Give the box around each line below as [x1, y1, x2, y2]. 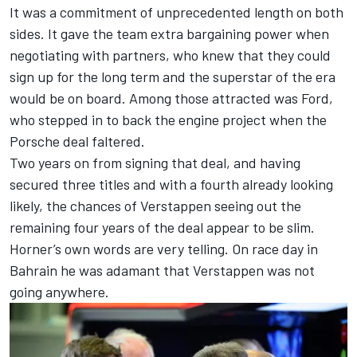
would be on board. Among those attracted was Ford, [10, 89, 333, 108]
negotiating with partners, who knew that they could [10, 46, 331, 65]
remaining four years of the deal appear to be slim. [10, 218, 315, 237]
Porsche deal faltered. [10, 132, 145, 151]
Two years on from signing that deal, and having [10, 154, 300, 172]
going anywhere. [10, 283, 109, 301]
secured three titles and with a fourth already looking [10, 175, 333, 194]
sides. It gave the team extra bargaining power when [10, 25, 329, 43]
